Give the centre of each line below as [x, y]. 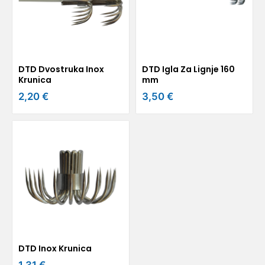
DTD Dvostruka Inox [61, 69]
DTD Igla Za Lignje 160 [188, 69]
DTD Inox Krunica [55, 248]
